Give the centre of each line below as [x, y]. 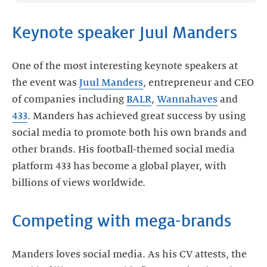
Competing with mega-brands [122, 221]
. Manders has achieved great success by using [136, 116]
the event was [46, 83]
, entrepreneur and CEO [198, 83]
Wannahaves [187, 100]
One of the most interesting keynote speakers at [125, 66]
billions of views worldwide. [79, 183]
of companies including [69, 100]
